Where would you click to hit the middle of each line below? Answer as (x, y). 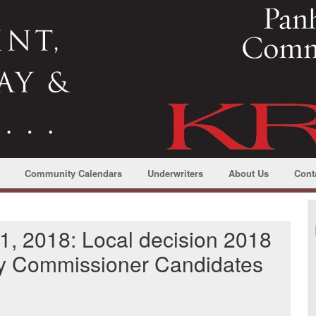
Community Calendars (73, 173)
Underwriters (175, 173)
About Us (249, 173)
